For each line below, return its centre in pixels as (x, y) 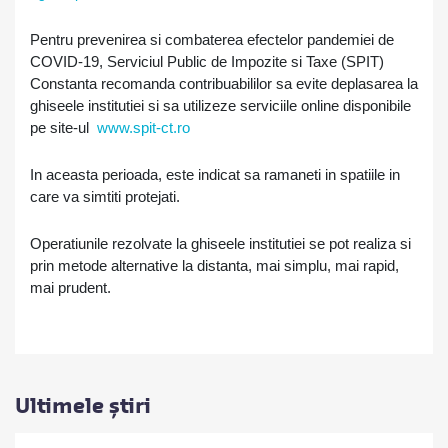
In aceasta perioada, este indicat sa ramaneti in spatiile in (215, 174)
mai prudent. (70, 287)
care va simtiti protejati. (105, 196)
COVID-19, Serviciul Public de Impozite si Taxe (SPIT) (207, 61)
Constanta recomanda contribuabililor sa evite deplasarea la (224, 83)
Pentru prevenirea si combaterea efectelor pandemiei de (212, 39)
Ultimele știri (83, 406)
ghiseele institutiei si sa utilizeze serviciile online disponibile (220, 105)
